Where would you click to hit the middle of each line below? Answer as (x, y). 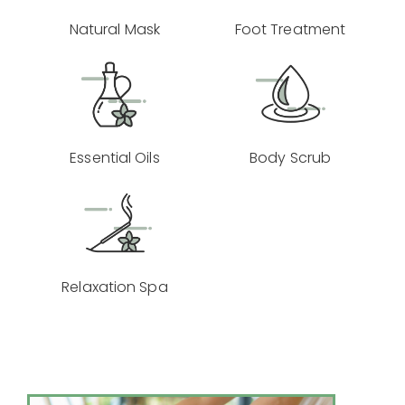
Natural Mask (115, 29)
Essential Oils (115, 158)
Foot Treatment (290, 29)
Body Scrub (290, 158)
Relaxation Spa (115, 287)
